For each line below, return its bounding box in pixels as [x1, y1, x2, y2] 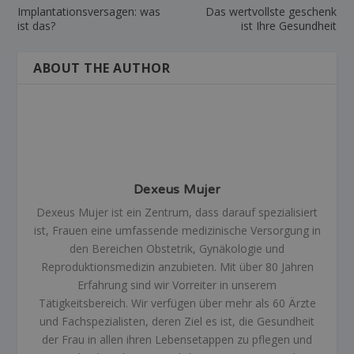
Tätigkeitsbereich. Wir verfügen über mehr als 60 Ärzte [38, 295, 316, 311]
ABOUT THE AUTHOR [33, 58, 171, 77]
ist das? [17, 17, 56, 33]
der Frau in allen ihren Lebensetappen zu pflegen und [42, 331, 312, 347]
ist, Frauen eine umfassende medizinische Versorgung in [33, 222, 321, 238]
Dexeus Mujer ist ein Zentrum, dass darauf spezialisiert [36, 204, 318, 220]
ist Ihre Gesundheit [240, 17, 337, 33]
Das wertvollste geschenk [205, 3, 337, 19]
